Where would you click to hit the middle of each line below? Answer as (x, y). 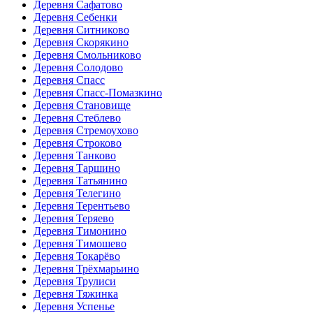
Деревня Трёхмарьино (86, 268)
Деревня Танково (75, 155)
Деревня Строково (78, 143)
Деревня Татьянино (80, 180)
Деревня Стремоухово (86, 130)
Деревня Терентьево (82, 205)
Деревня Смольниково (87, 54)
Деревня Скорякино (81, 42)
